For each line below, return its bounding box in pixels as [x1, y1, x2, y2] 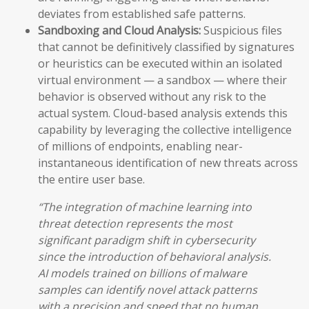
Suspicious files [201, 23, 282, 39]
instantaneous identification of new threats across [38, 155, 298, 171]
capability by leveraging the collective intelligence [38, 122, 292, 138]
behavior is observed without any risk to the [38, 89, 266, 105]
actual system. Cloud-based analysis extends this [38, 106, 288, 121]
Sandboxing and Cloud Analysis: [38, 23, 201, 39]
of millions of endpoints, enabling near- [38, 139, 243, 154]
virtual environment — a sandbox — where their [38, 72, 287, 88]
